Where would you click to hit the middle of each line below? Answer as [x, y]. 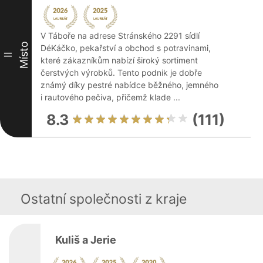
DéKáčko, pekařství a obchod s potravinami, [126, 48]
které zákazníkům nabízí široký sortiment [119, 60]
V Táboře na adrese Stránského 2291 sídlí [120, 36]
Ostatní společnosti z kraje [104, 199]
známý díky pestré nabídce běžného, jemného [129, 85]
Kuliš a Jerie [86, 240]
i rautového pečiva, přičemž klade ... [110, 97]
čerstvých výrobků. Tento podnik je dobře [121, 73]
